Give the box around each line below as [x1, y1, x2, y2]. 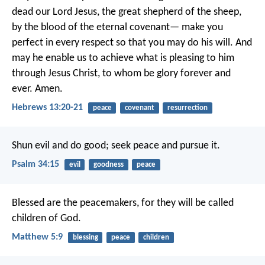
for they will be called [139, 197, 234, 209]
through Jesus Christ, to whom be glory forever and [12, 67, 231, 79]
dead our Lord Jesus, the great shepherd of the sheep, [12, 6, 241, 18]
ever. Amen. [12, 83, 63, 95]
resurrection [167, 104, 208, 112]
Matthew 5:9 [12, 232, 63, 242]
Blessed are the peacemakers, [12, 197, 139, 209]
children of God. [12, 212, 81, 224]
